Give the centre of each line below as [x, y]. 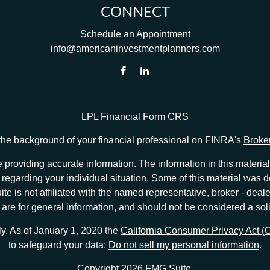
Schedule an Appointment [135, 34]
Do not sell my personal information [184, 245]
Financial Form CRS [145, 117]
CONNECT [135, 13]
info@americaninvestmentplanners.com [135, 49]
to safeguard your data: [58, 245]
